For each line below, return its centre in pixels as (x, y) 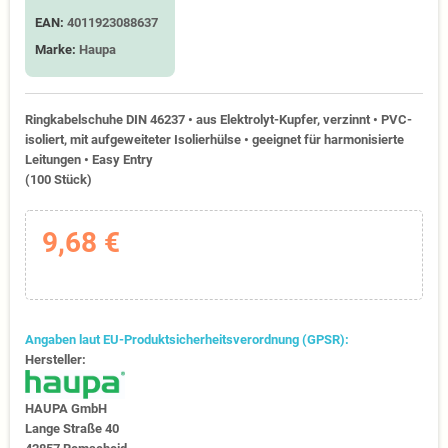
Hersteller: (55, 359)
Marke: (55, 49)
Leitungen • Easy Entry (89, 159)
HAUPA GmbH (66, 408)
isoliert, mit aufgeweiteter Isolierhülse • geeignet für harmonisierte (214, 139)
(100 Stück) (58, 179)
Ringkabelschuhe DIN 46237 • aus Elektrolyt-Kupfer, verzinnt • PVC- (218, 119)
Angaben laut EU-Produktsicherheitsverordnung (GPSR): (187, 339)
